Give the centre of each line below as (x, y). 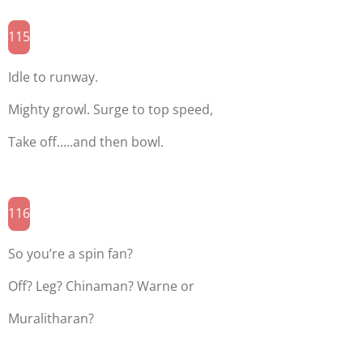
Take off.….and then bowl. (86, 141)
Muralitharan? (51, 318)
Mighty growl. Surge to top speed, (111, 109)
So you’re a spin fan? (70, 253)
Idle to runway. (53, 77)
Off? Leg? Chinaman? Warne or (101, 286)
